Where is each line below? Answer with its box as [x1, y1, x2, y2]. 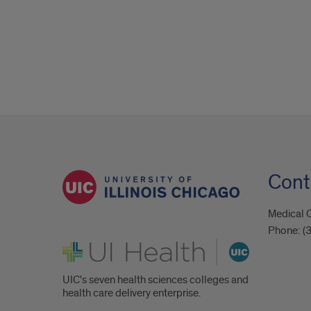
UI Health [62, 237, 105, 251]
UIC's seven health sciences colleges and [62, 273, 249, 287]
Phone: [267, 224, 303, 237]
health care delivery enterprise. [62, 286, 201, 301]
